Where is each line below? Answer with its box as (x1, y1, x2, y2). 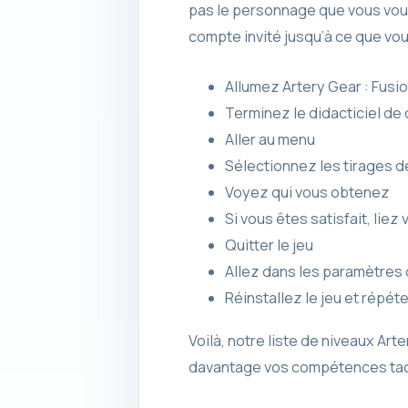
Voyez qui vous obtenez (224, 181, 390, 202)
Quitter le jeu (224, 234, 313, 255)
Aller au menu (224, 128, 315, 149)
